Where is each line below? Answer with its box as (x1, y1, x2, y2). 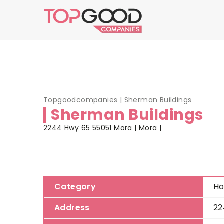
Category (54, 180, 96, 192)
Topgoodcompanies (43, 95, 118, 105)
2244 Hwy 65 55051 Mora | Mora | (43, 123, 162, 133)
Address (54, 201, 90, 213)
